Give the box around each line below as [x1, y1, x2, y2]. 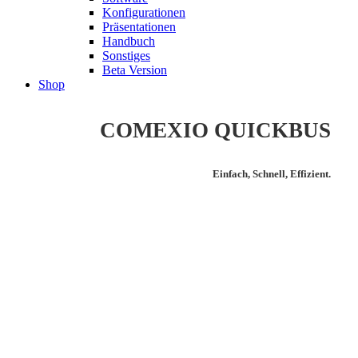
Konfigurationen [102, 6, 185, 19]
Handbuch [102, 34, 155, 48]
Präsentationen [102, 20, 176, 34]
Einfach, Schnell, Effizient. [213, 167, 332, 180]
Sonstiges [102, 49, 150, 62]
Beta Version [102, 63, 167, 77]
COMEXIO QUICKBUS [100, 118, 332, 142]
